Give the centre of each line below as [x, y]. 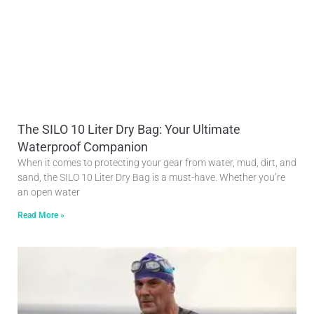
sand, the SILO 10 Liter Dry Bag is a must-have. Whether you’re [151, 178]
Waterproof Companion [83, 147]
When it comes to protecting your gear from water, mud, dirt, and [157, 163]
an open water [49, 192]
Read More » [41, 216]
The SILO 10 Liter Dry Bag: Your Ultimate [129, 130]
